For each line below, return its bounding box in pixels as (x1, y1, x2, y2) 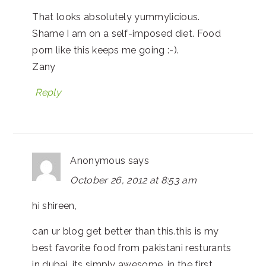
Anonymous (70, 154, 126, 166)
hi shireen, (32, 199, 77, 211)
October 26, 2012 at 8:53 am (70, 174, 197, 186)
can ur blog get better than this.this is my (32, 225, 219, 237)
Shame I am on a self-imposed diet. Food (32, 27, 221, 39)
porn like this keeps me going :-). (32, 44, 179, 56)
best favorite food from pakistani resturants (32, 242, 232, 254)
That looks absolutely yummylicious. (32, 11, 200, 23)
